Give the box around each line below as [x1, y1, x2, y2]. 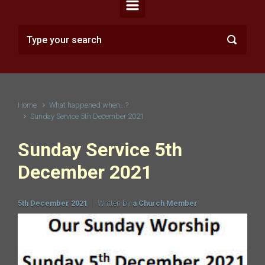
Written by [98, 199, 132, 208]
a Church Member [132, 199, 198, 208]
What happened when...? [49, 101, 129, 109]
